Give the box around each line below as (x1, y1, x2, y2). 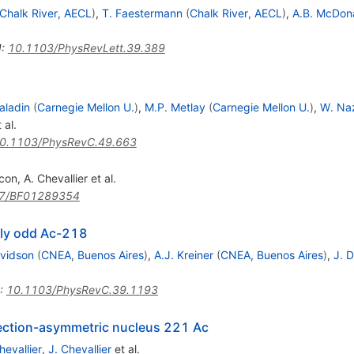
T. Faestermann (101, 6, 183, 21)
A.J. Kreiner (153, 248, 213, 262)
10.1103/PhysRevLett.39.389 (7, 41, 165, 55)
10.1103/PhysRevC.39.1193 (6, 283, 158, 297)
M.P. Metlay (144, 100, 205, 115)
